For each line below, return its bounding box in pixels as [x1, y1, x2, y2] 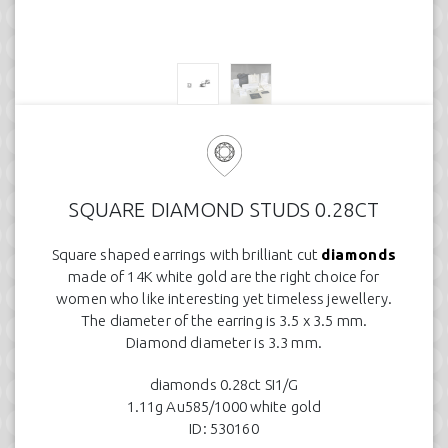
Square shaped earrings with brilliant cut [51, 246, 322, 263]
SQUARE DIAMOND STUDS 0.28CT [68, 198, 380, 221]
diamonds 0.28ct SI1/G [149, 376, 299, 393]
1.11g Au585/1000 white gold [126, 398, 322, 415]
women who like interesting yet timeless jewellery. [56, 290, 392, 307]
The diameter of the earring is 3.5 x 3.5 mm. [81, 312, 367, 329]
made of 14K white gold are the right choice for [68, 268, 380, 285]
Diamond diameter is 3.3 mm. [126, 334, 322, 351]
